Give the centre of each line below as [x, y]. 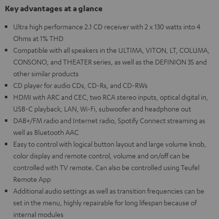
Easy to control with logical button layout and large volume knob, [110, 144]
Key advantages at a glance [54, 9]
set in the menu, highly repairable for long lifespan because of [105, 203]
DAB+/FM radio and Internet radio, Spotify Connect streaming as [109, 120]
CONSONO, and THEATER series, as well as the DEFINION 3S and [110, 62]
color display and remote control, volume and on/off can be [101, 156]
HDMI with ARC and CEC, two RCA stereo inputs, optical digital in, [111, 97]
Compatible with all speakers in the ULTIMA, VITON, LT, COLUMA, [111, 50]
